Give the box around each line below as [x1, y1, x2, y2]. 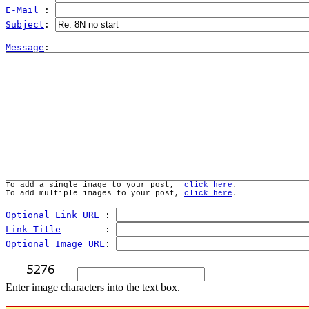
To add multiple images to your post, [6, 189, 184, 198]
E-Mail [6, 5, 39, 16]
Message [6, 42, 44, 53]
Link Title [6, 224, 61, 235]
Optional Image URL [6, 239, 105, 250]
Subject [6, 19, 44, 30]
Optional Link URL [6, 210, 99, 221]
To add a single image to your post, [6, 181, 184, 190]
